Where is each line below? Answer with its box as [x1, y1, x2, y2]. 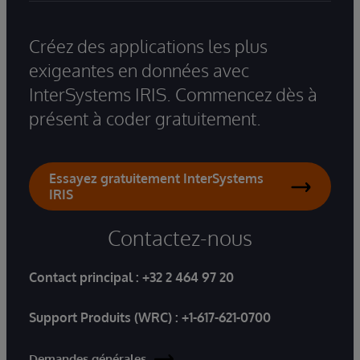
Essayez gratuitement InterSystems [49, 170, 264, 187]
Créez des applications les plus [29, 35, 268, 58]
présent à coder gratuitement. [29, 107, 261, 130]
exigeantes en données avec [29, 59, 249, 82]
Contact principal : [29, 269, 142, 286]
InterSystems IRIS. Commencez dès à [29, 83, 317, 106]
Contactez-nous [108, 224, 252, 252]
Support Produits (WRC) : [29, 309, 182, 326]
